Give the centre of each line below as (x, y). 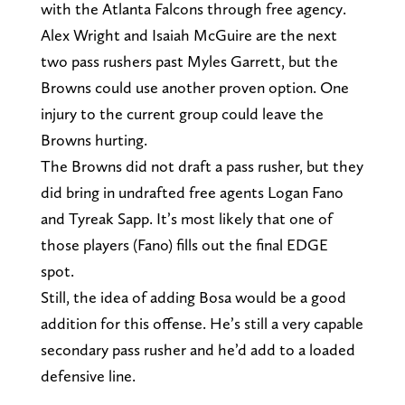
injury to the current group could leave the (182, 114)
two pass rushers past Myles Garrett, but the (189, 61)
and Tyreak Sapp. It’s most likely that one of (186, 219)
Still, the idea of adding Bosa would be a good (193, 297)
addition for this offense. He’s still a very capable (202, 324)
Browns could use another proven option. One (194, 88)
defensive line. (89, 376)
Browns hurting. (95, 140)
